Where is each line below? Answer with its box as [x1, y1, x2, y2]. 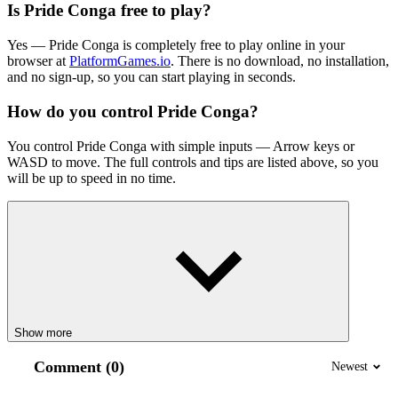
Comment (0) [34, 357, 124, 376]
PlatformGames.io [69, 53, 171, 69]
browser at [7, 53, 69, 69]
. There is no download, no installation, [171, 53, 389, 69]
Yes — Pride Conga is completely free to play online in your [7, 37, 345, 53]
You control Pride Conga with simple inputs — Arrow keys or [7, 138, 354, 154]
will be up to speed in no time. [7, 170, 176, 186]
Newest [331, 360, 368, 374]
